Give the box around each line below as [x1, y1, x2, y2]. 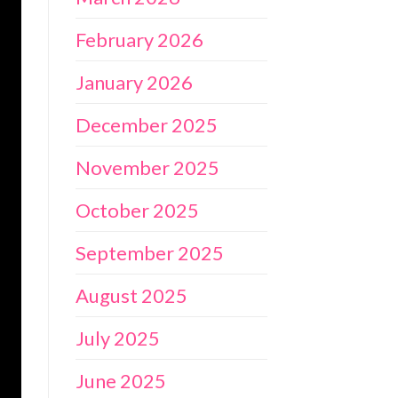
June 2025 [75, 368, 166, 393]
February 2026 [75, 27, 203, 52]
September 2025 [75, 240, 224, 265]
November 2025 [75, 155, 219, 179]
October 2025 [75, 197, 199, 222]
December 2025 [75, 112, 218, 137]
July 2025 [75, 325, 160, 350]
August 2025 [75, 283, 187, 307]
